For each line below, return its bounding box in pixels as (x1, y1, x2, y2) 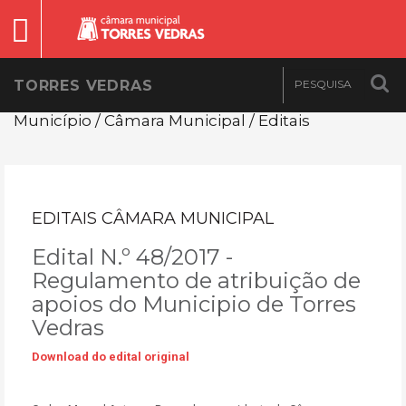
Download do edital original (32, 350, 189, 363)
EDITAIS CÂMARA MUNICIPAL (32, 208, 274, 228)
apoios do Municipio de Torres (32, 291, 356, 317)
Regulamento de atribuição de (32, 267, 361, 294)
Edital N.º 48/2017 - (32, 244, 233, 270)
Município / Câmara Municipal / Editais (14, 111, 310, 130)
